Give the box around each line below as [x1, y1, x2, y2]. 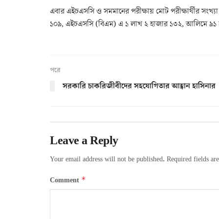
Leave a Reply [50, 132, 118, 149]
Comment [50, 175, 81, 185]
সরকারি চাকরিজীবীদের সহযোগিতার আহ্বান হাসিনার [63, 80, 216, 91]
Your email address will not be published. [50, 154, 165, 164]
